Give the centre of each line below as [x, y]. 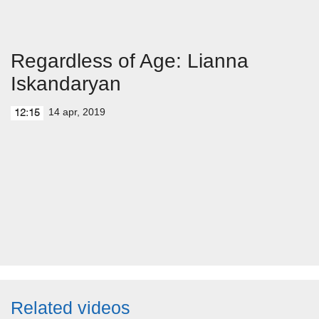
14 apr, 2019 [77, 112]
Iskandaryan [66, 84]
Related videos [70, 308]
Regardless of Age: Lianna [130, 61]
